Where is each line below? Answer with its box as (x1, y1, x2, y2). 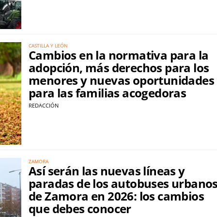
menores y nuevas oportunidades (29, 72, 214, 88)
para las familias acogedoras (29, 84, 186, 101)
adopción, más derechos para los (29, 59, 209, 76)
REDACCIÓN (29, 101, 59, 109)
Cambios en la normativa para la (29, 46, 209, 63)
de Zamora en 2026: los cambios (29, 188, 204, 204)
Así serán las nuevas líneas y (29, 163, 185, 179)
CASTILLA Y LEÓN (29, 42, 68, 49)
